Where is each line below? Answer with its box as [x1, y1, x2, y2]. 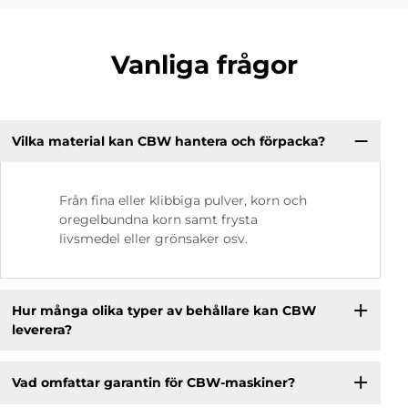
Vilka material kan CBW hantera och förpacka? [11, 132, 325, 149]
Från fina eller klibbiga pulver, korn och [59, 192, 307, 209]
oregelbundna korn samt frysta [59, 211, 258, 229]
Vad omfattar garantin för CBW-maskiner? [11, 373, 295, 391]
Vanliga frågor [110, 49, 298, 81]
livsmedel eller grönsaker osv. [59, 230, 248, 248]
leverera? [11, 321, 72, 338]
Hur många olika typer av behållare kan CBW [11, 301, 316, 319]
